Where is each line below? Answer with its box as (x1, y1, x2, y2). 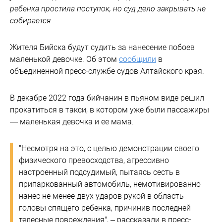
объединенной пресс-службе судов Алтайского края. (10, 66, 204, 76)
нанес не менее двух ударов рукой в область (19, 191, 184, 201)
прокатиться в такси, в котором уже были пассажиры (10, 105, 209, 114)
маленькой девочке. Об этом (10, 54, 119, 64)
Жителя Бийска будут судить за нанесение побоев (10, 42, 195, 52)
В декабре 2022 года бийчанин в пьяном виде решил (10, 93, 204, 103)
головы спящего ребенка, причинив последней (19, 203, 191, 213)
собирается (10, 15, 51, 25)
